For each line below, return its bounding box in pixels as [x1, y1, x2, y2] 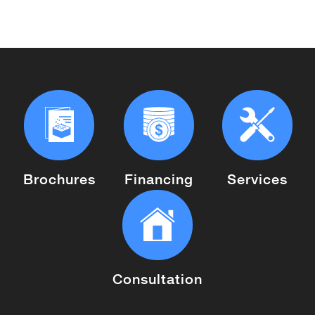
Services [226, 170, 288, 187]
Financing [124, 170, 193, 187]
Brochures [22, 170, 96, 187]
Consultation [112, 270, 202, 287]
